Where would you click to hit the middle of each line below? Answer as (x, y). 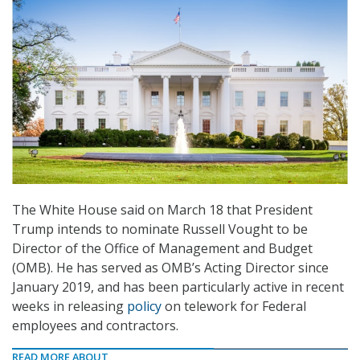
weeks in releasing (70, 307)
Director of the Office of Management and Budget (162, 249)
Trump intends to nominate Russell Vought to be (160, 229)
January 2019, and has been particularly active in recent (178, 287)
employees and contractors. (95, 326)
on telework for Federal (234, 307)
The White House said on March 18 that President (162, 210)
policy (144, 307)
